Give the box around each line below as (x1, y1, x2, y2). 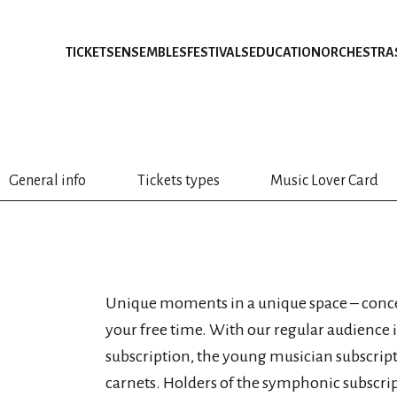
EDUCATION (249, 45, 321, 59)
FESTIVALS (187, 45, 249, 59)
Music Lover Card (270, 173, 379, 189)
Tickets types (136, 173, 220, 189)
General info (9, 173, 87, 189)
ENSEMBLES (114, 45, 187, 59)
